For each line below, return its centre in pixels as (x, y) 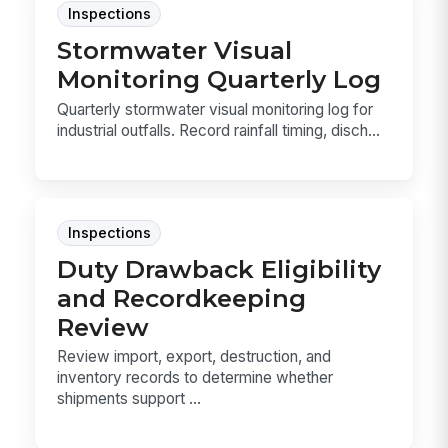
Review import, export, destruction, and (194, 357)
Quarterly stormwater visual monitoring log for (215, 109)
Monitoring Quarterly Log (219, 79)
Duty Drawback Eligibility (219, 268)
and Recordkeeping (182, 297)
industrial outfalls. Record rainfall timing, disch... (219, 130)
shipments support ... (129, 399)
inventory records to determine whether (195, 378)
